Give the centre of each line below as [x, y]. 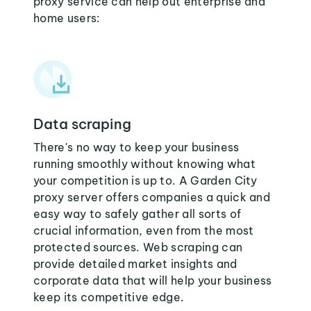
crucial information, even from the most [144, 230]
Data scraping [82, 124]
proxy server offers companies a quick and [152, 197]
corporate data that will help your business [153, 280]
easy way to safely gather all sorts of [137, 214]
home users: [67, 18]
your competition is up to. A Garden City [145, 180]
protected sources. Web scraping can [138, 247]
